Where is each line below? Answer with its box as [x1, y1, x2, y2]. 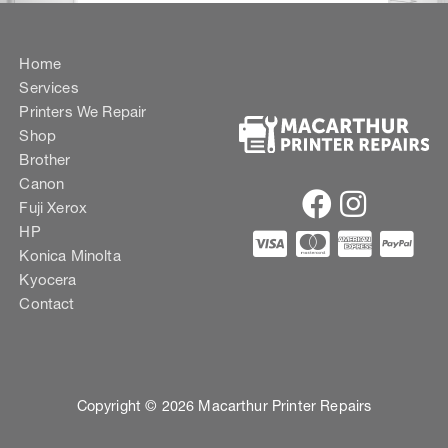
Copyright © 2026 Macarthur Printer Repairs [76, 396, 372, 415]
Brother [19, 149, 71, 169]
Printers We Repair [19, 101, 147, 121]
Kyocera [19, 269, 77, 289]
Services [19, 77, 79, 97]
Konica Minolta [19, 245, 121, 265]
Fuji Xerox [19, 197, 88, 217]
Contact [19, 293, 75, 313]
